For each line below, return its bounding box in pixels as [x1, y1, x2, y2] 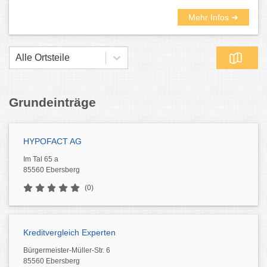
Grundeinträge [9, 95, 96, 109]
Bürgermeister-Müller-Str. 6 [23, 246, 110, 254]
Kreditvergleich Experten [23, 228, 116, 237]
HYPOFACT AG [23, 136, 82, 146]
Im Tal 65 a [23, 155, 58, 163]
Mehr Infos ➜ [188, 13, 238, 22]
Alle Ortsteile [15, 52, 70, 63]
